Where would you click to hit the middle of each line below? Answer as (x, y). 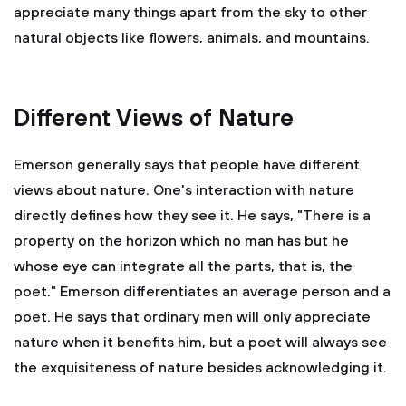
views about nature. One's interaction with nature (184, 190)
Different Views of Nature (154, 119)
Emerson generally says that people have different (187, 165)
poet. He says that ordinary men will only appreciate (192, 317)
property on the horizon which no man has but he (181, 241)
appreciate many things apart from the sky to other (190, 13)
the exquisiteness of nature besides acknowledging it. (200, 368)
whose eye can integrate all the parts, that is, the (183, 266)
